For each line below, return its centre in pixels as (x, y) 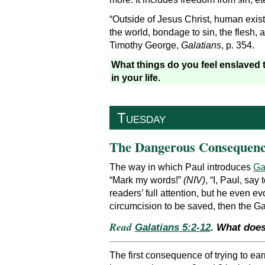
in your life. (135, 78)
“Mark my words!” (146, 180)
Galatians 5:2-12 (172, 228)
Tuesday (141, 118)
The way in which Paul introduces (181, 167)
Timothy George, (145, 45)
